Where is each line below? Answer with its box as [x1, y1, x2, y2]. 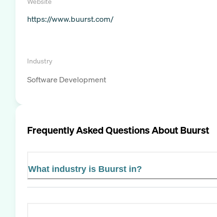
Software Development [27, 74, 106, 85]
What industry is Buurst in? [28, 164, 142, 174]
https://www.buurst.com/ [27, 14, 113, 24]
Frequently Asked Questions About [27, 123, 180, 137]
